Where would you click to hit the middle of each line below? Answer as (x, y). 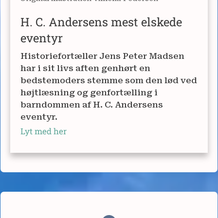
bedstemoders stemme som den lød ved (109, 80)
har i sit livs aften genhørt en (85, 68)
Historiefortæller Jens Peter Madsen (102, 56)
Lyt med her (44, 131)
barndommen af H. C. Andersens (92, 104)
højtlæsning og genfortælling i (89, 92)
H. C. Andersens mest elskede (101, 22)
